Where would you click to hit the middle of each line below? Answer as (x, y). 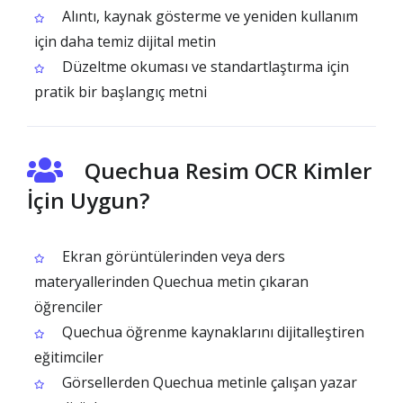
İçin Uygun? (88, 200)
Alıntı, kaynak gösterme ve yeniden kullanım (208, 16)
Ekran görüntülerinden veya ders (172, 256)
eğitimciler (69, 357)
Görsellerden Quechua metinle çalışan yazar (208, 382)
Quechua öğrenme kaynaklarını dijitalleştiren (211, 332)
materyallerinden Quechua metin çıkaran (171, 282)
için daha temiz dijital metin (125, 41)
